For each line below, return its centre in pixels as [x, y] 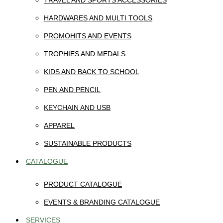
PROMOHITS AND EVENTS [88, 36]
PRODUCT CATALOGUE [83, 184]
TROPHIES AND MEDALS [85, 54]
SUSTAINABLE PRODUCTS [88, 143]
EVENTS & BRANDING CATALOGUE [102, 202]
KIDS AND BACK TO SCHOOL [92, 72]
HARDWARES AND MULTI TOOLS [98, 18]
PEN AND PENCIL [72, 90]
